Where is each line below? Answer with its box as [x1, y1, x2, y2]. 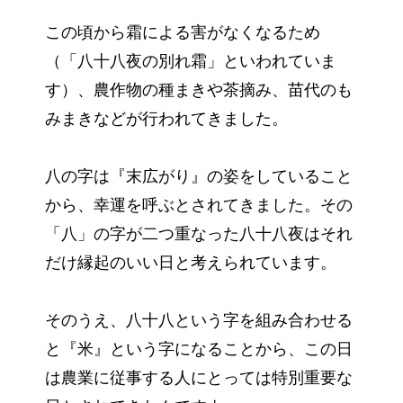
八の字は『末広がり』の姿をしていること [45, 167, 353, 186]
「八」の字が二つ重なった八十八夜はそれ [45, 225, 353, 244]
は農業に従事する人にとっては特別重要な [45, 369, 353, 388]
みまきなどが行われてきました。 [45, 110, 288, 129]
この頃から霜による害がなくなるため [45, 23, 320, 42]
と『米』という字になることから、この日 [45, 340, 353, 359]
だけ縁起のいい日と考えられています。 [45, 254, 336, 273]
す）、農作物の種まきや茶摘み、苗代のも [45, 81, 353, 100]
